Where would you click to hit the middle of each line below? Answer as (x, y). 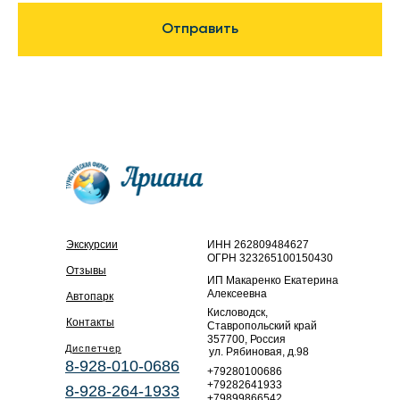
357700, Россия (246, 339)
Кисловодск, (237, 312)
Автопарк (90, 296)
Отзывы (86, 270)
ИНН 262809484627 (258, 244)
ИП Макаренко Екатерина (273, 280)
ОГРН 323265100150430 (270, 258)
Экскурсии (92, 244)
